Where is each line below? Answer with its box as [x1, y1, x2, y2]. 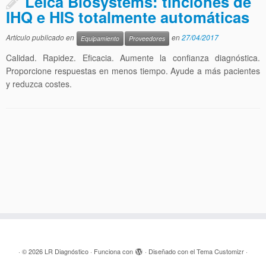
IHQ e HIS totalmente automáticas [6, 6, 249, 28]
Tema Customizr [197, 246, 244, 256]
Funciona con [94, 246, 133, 256]
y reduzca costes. [6, 78, 72, 90]
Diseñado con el [148, 246, 197, 256]
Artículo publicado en [6, 32, 76, 43]
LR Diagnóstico [45, 246, 88, 256]
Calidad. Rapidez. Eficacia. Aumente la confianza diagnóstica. [6, 52, 260, 64]
